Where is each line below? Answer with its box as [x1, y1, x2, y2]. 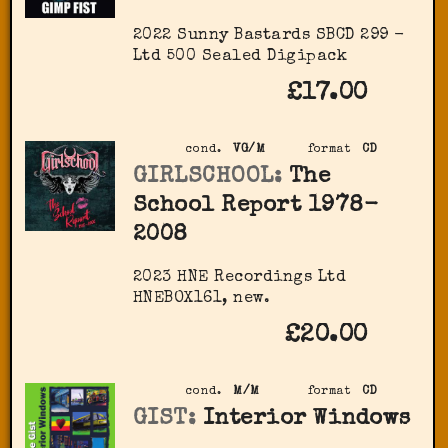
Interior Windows [202, 408, 411, 432]
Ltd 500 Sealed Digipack [132, 49, 348, 66]
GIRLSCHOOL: [132, 166, 283, 190]
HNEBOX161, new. [132, 291, 271, 308]
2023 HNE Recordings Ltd [132, 270, 347, 287]
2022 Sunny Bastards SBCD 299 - [132, 28, 405, 45]
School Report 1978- [132, 195, 379, 219]
